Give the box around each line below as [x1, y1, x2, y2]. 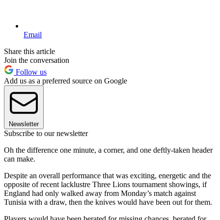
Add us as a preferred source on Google [4, 76, 127, 85]
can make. [4, 154, 35, 163]
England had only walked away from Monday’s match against [4, 189, 196, 197]
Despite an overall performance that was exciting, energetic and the [4, 171, 211, 180]
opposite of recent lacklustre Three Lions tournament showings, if [4, 180, 207, 189]
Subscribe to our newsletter [4, 129, 88, 137]
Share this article [4, 47, 55, 55]
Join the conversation [4, 55, 69, 64]
